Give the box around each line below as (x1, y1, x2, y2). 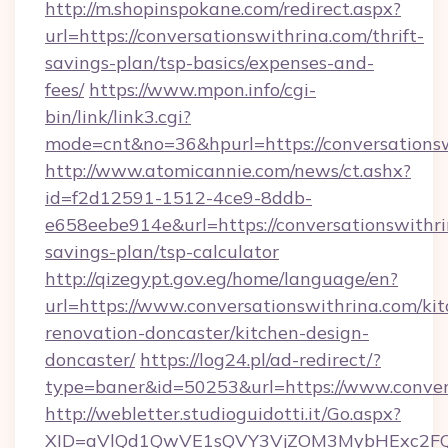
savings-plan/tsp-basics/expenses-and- (45, 51, 374, 74)
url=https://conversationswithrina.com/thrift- (45, 24, 424, 47)
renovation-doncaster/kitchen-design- (45, 321, 369, 344)
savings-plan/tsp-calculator (45, 240, 279, 263)
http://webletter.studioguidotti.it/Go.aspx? (45, 402, 401, 425)
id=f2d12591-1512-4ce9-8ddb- (45, 186, 312, 209)
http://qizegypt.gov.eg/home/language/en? (45, 267, 398, 290)
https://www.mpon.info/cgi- (89, 78, 316, 101)
